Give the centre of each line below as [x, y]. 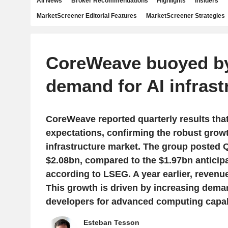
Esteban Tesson [111, 222]
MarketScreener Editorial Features [87, 16]
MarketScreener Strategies [185, 16]
